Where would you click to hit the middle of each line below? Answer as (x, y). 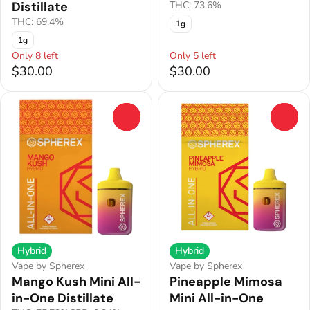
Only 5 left (193, 56)
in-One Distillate (63, 299)
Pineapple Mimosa (226, 282)
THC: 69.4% (38, 22)
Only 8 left (35, 56)
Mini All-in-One (217, 299)
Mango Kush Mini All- (76, 282)
